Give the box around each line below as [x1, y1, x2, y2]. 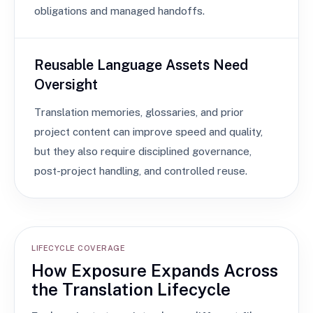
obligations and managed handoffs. [34, 5, 205, 17]
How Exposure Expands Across [31, 261, 278, 280]
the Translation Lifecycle [31, 279, 231, 299]
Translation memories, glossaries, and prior [34, 106, 244, 118]
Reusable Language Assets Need [34, 57, 248, 73]
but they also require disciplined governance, [34, 145, 252, 157]
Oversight [34, 76, 98, 93]
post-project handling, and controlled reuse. [34, 165, 247, 177]
